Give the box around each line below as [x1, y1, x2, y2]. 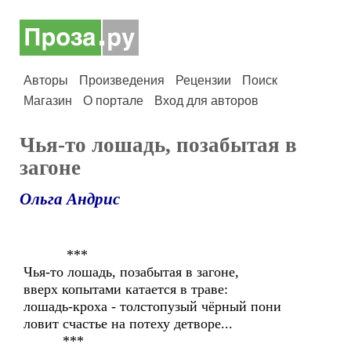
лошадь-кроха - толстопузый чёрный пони [24, 299, 285, 314]
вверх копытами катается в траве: [24, 281, 228, 297]
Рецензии [175, 74, 231, 87]
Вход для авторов [154, 94, 259, 107]
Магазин [24, 94, 72, 107]
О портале [83, 94, 143, 107]
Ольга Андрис [20, 190, 120, 208]
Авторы [24, 74, 68, 87]
